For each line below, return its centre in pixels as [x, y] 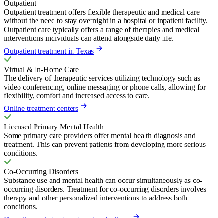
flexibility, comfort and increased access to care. [77, 95]
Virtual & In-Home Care [41, 69]
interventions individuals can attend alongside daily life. [89, 38]
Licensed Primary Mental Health [54, 127]
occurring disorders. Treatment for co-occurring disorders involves [105, 189]
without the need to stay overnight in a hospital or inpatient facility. [106, 20]
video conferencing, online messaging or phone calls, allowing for [105, 87]
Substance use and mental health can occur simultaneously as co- [103, 180]
